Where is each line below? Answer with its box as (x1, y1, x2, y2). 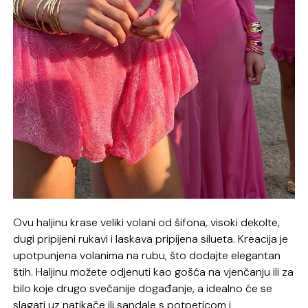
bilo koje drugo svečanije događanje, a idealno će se (13, 280, 273, 296)
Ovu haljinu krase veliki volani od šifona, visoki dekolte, (13, 214, 280, 230)
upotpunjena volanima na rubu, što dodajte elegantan (13, 247, 281, 263)
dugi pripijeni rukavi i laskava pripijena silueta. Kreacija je (13, 231, 289, 246)
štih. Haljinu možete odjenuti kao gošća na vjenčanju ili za (13, 264, 294, 279)
